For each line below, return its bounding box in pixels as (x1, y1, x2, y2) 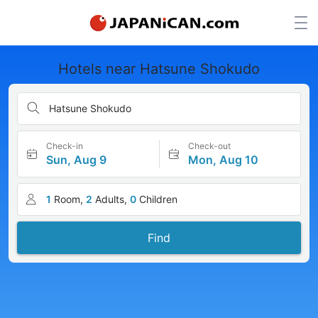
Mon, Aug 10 (187, 153, 258, 167)
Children (139, 193, 177, 205)
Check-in (46, 141, 83, 151)
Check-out (187, 141, 231, 151)
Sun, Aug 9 (46, 153, 106, 167)
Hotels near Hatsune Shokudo (58, 60, 260, 77)
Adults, (95, 193, 127, 205)
